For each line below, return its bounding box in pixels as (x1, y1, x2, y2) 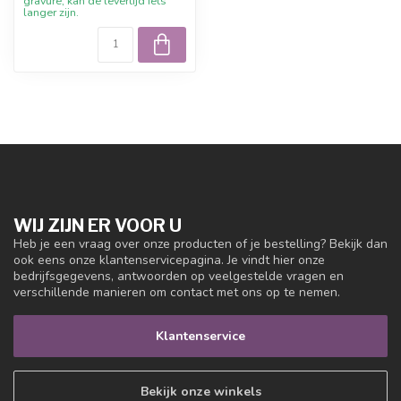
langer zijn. (23, 4, 79, 20)
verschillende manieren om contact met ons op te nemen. (13, 283, 340, 301)
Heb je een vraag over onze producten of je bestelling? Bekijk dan (13, 235, 388, 252)
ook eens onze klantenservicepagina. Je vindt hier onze (13, 251, 325, 269)
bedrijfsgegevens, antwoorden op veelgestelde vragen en (13, 267, 344, 285)
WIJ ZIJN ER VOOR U (13, 214, 182, 236)
